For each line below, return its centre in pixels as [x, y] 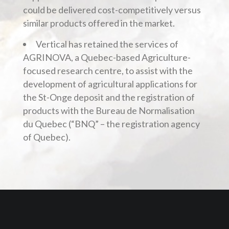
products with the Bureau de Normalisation [109, 110]
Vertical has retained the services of [107, 44]
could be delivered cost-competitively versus [112, 10]
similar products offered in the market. [99, 23]
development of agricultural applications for [110, 84]
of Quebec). [47, 137]
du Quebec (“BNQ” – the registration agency [111, 124]
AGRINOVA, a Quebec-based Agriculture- [107, 57]
